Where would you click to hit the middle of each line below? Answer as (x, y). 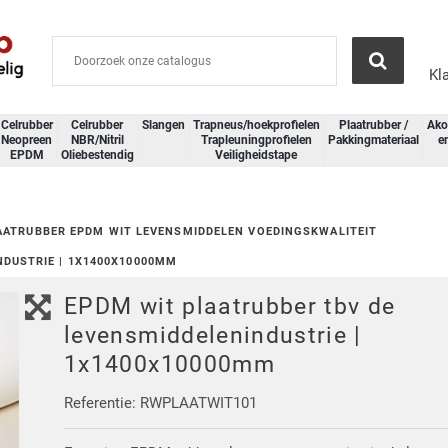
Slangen (163, 124)
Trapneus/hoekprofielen (256, 124)
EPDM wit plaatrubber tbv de (230, 306)
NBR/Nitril (97, 139)
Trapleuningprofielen (256, 139)
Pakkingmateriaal (373, 139)
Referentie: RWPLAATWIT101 (161, 403)
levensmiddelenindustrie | (213, 335)
